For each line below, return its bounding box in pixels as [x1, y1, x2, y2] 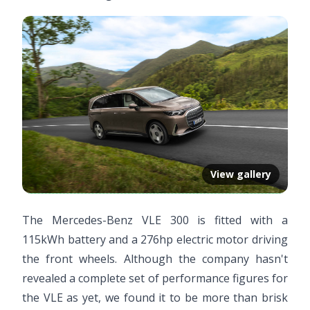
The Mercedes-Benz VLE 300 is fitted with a [22, 212, 288, 228]
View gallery [210, 167, 271, 181]
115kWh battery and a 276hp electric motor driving [22, 231, 288, 247]
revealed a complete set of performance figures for [22, 270, 288, 286]
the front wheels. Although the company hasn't [22, 250, 288, 266]
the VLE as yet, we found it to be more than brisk [22, 289, 288, 305]
